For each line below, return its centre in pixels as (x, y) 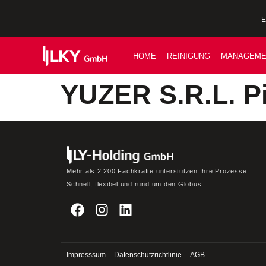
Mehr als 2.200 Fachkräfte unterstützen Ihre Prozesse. (158, 171)
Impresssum (86, 255)
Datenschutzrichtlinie (148, 255)
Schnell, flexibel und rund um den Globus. (135, 184)
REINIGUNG (189, 56)
